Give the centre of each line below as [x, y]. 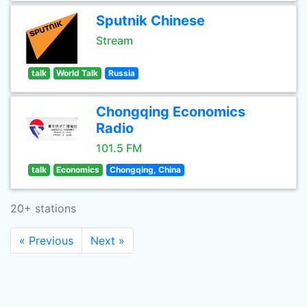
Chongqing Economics [171, 112]
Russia [121, 73]
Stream [114, 40]
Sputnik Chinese [150, 21]
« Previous [46, 241]
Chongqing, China [145, 170]
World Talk [77, 73]
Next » [108, 241]
